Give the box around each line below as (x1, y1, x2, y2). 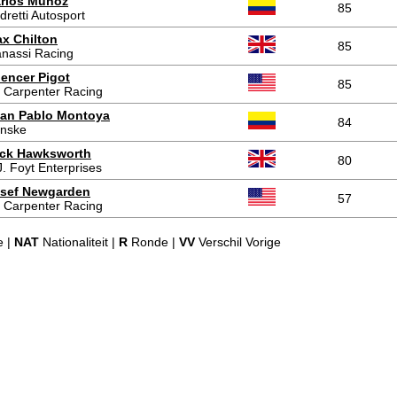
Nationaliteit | (39, 235, 119, 249)
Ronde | (128, 235, 179, 249)
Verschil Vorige (195, 235, 281, 249)
